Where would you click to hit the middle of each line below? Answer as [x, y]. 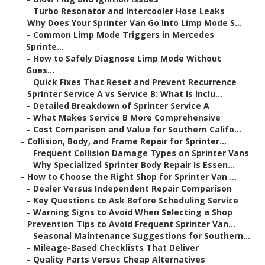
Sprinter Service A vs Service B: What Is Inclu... [125, 94]
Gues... [40, 70]
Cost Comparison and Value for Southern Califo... [137, 130]
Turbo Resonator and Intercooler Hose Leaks [129, 11]
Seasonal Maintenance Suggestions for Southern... [142, 236]
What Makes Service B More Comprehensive [127, 118]
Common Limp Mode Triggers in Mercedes [124, 35]
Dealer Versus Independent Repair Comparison [132, 189]
